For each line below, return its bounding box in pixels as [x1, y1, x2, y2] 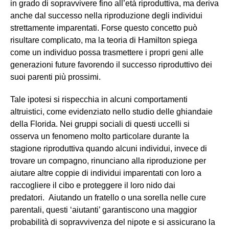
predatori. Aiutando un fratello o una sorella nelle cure [10, 193, 206, 202]
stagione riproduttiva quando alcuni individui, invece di [10, 144, 207, 153]
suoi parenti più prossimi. [10, 73, 103, 82]
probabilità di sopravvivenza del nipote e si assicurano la [10, 218, 215, 227]
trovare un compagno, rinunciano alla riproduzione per [10, 156, 206, 166]
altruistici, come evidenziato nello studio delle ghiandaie [10, 107, 213, 117]
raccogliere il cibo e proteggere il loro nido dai [10, 181, 175, 190]
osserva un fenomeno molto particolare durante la [10, 132, 189, 141]
